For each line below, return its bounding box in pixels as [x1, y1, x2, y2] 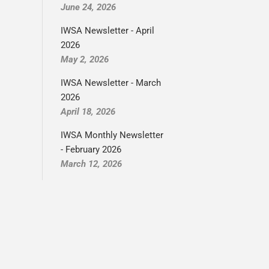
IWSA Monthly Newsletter [61, 130, 163, 141]
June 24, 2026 [61, 2, 116, 13]
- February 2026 [61, 144, 121, 155]
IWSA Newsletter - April [61, 25, 154, 36]
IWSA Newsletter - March [61, 77, 161, 88]
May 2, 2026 [61, 54, 109, 65]
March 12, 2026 [61, 159, 122, 169]
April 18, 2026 [61, 106, 115, 117]
